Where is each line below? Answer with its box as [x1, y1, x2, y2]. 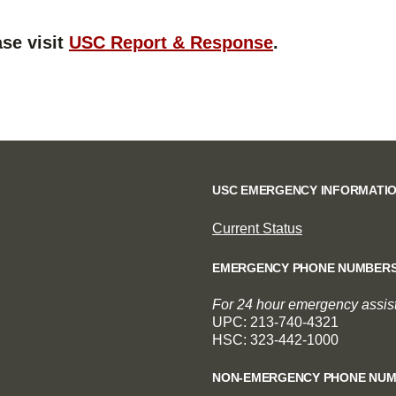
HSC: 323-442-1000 [212, 331, 339, 347]
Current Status [212, 220, 302, 236]
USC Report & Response [69, 32, 273, 52]
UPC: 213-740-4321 [212, 314, 339, 330]
